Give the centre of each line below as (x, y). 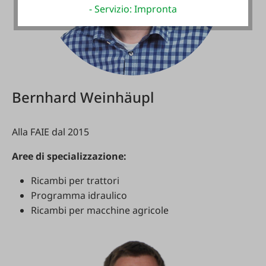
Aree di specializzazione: (69, 156)
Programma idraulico (79, 195)
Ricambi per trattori (75, 180)
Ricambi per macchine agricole (100, 210)
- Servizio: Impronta (133, 9)
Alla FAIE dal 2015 (50, 132)
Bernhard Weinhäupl (83, 97)
